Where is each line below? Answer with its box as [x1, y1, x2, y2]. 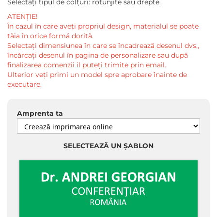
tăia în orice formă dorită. [7, 31, 93, 40]
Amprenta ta [17, 109, 63, 118]
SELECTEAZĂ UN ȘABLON [63, 141, 154, 150]
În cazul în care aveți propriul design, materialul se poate [7, 22, 199, 31]
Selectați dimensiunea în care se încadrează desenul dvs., [7, 41, 199, 50]
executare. [7, 80, 42, 89]
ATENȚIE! [7, 12, 38, 21]
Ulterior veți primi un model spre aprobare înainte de [7, 70, 187, 79]
